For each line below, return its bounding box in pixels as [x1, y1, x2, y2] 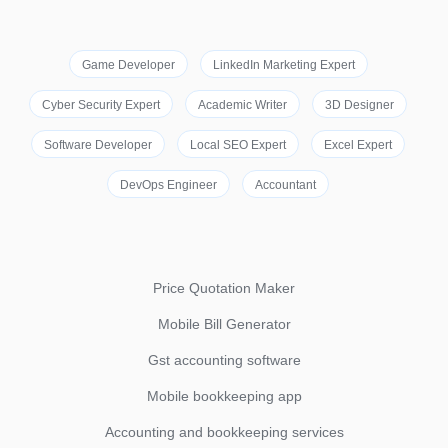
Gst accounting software [147, 352, 301, 368]
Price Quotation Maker [153, 280, 295, 296]
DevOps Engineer [120, 178, 217, 192]
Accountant [255, 178, 316, 192]
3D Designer [325, 98, 394, 112]
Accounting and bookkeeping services [104, 424, 344, 440]
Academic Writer [198, 98, 287, 112]
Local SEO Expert [190, 138, 286, 152]
